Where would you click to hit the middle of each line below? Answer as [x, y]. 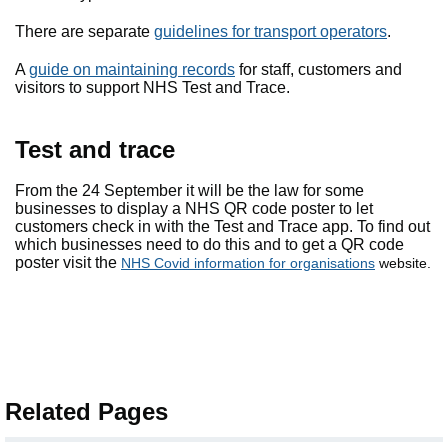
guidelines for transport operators [270, 31]
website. [405, 263]
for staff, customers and [318, 69]
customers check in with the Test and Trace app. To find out [222, 226]
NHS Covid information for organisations [248, 263]
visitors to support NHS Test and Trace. [152, 87]
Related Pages [86, 411]
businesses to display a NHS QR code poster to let [194, 208]
